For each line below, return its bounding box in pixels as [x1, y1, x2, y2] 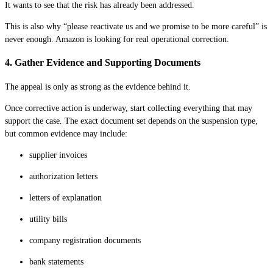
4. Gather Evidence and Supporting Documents [5, 57, 200, 69]
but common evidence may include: [5, 129, 127, 138]
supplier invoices [29, 150, 87, 160]
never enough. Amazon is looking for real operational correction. [5, 35, 229, 44]
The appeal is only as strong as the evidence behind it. [5, 82, 191, 91]
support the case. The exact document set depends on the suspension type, [5, 116, 258, 126]
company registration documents [29, 235, 141, 245]
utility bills [29, 214, 67, 224]
